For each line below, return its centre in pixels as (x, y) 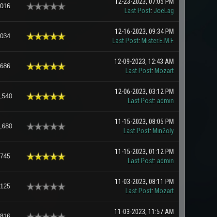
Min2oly (163, 131)
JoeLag (163, 11)
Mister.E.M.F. (157, 41)
